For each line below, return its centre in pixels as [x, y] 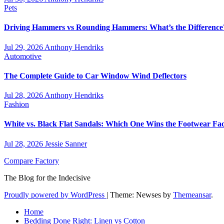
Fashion [16, 104]
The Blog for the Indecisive [47, 177]
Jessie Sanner [66, 143]
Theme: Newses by [141, 194]
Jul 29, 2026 [24, 47]
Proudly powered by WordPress [55, 194]
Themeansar [192, 194]
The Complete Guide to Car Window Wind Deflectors [95, 75]
